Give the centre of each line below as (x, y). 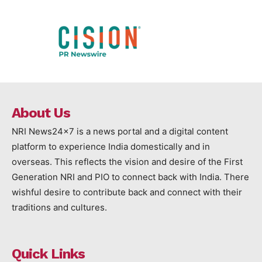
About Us (41, 113)
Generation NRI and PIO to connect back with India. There (130, 177)
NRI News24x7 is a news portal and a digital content (120, 131)
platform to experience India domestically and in (111, 146)
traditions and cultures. (61, 207)
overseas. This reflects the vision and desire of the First (127, 161)
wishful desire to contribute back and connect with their (127, 192)
